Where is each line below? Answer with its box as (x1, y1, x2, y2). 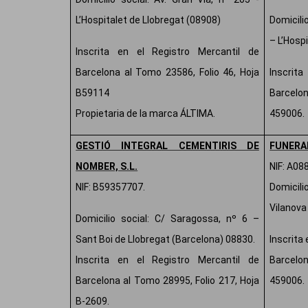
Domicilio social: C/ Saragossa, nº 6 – (76, 213, 259, 225)
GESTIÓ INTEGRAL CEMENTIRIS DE (76, 140, 259, 152)
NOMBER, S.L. (76, 161, 138, 173)
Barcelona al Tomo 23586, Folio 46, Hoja (76, 67, 259, 78)
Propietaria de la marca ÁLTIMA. (76, 108, 216, 120)
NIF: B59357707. (76, 181, 146, 193)
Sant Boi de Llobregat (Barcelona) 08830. (76, 234, 256, 245)
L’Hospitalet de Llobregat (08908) (76, 14, 221, 26)
